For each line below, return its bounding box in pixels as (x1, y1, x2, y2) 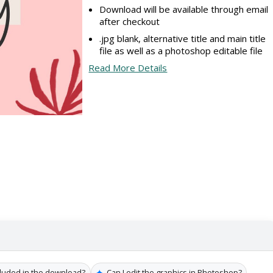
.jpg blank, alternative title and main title (99, 32, 266, 44)
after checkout (99, 15, 160, 28)
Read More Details (88, 62, 168, 74)
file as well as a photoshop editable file (99, 44, 263, 57)
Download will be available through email (99, 3, 269, 16)
